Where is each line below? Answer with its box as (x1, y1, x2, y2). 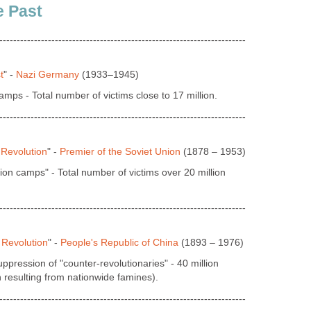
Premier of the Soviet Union (60, 146, 180, 157)
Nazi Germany (16, 69, 79, 80)
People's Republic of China (60, 237, 178, 248)
